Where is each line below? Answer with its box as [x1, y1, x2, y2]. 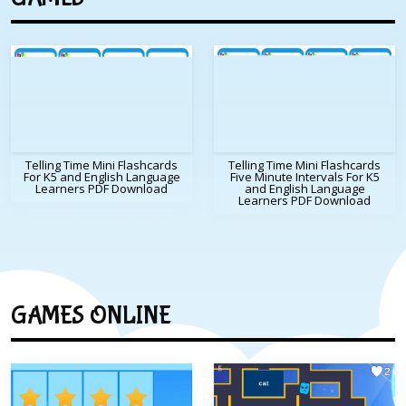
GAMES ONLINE [11, 301, 171, 332]
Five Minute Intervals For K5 [229, 169, 380, 186]
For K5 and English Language [23, 169, 180, 186]
